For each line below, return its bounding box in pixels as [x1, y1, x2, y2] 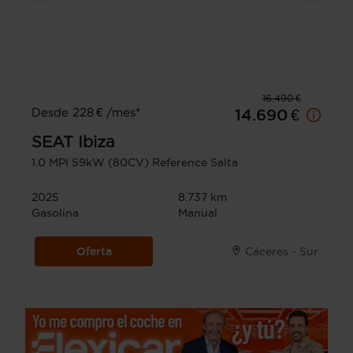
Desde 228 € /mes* [32, 106, 140, 120]
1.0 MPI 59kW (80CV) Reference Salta [32, 156, 238, 169]
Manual [178, 206, 217, 220]
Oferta [76, 245, 112, 258]
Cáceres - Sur [245, 245, 318, 258]
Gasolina [32, 206, 79, 220]
